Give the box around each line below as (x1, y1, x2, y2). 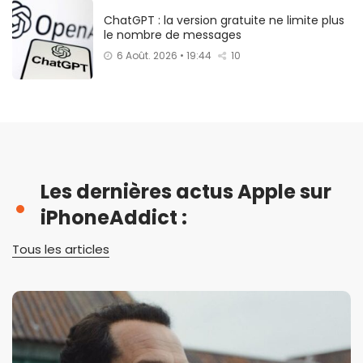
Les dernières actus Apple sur (41, 177, 331, 205)
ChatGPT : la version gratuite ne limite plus (104, 11, 344, 28)
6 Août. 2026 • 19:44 (117, 48, 211, 62)
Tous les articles (12, 240, 109, 258)
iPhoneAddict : (41, 203, 187, 231)
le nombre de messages (104, 26, 241, 43)
